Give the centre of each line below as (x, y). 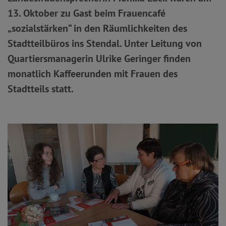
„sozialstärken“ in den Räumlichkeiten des (97, 28)
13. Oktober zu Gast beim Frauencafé (87, 13)
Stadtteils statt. (41, 89)
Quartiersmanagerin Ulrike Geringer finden (99, 59)
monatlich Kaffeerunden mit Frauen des (93, 74)
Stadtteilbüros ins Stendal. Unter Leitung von (105, 43)
